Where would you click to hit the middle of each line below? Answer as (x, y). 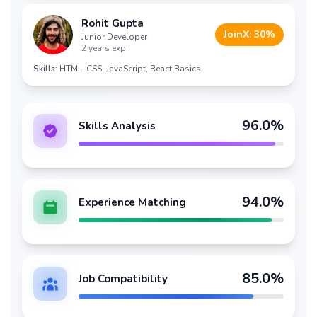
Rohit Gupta (113, 23)
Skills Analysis (117, 126)
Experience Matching (132, 202)
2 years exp (104, 48)
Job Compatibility (123, 279)
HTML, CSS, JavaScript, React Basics (130, 69)
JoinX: (239, 34)
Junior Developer (114, 37)
